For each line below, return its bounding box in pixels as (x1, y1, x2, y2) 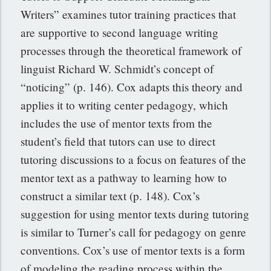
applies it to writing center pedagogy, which (21, 97, 229, 113)
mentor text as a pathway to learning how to (21, 169, 227, 185)
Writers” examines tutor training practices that (21, 6, 237, 22)
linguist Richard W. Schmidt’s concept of (21, 60, 214, 76)
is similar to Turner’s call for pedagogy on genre (21, 224, 247, 240)
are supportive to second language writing (21, 24, 219, 40)
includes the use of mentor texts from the (21, 115, 213, 131)
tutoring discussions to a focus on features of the (21, 151, 247, 167)
